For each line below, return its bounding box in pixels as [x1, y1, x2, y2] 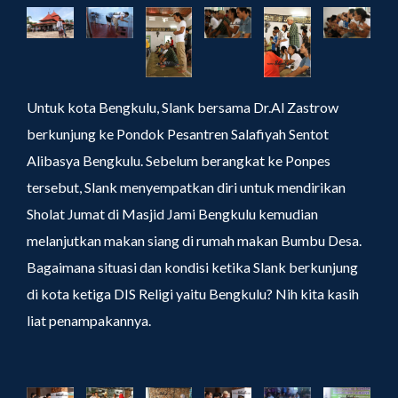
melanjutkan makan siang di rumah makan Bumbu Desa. [27, 232, 362, 250]
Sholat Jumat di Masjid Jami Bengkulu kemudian [27, 205, 318, 223]
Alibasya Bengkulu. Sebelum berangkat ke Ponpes [27, 152, 330, 170]
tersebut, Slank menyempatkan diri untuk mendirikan [27, 179, 346, 196]
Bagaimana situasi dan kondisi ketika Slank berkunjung [27, 259, 358, 276]
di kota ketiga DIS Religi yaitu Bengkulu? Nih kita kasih [27, 285, 359, 303]
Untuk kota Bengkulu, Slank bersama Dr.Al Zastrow [27, 99, 338, 116]
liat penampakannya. [27, 312, 151, 330]
